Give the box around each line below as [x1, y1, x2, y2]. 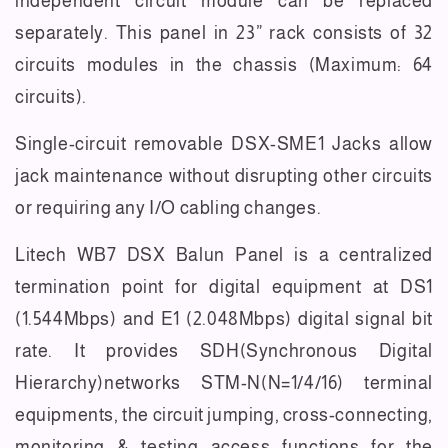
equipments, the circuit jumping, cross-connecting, [15, 404, 434, 425]
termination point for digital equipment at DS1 [15, 276, 433, 297]
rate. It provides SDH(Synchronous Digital [15, 340, 433, 361]
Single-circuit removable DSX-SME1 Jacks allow [15, 133, 433, 154]
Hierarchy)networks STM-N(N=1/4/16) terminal [15, 372, 433, 393]
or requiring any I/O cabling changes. [15, 197, 322, 218]
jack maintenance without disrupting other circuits [15, 165, 433, 186]
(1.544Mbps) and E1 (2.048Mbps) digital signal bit [15, 308, 433, 329]
